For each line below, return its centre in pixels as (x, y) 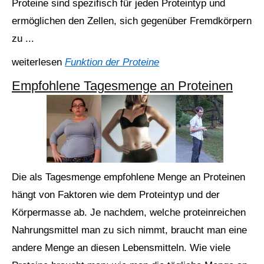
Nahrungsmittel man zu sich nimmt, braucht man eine (129, 230)
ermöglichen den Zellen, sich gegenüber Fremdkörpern (132, 21)
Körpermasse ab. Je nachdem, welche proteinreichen (129, 212)
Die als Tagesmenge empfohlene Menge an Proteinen (128, 177)
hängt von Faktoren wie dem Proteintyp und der (116, 195)
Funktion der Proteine (112, 62)
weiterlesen (38, 62)
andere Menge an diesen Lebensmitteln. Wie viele (121, 248)
